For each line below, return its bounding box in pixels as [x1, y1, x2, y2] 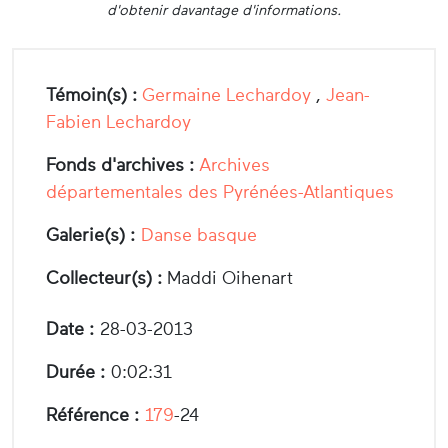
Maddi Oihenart [162, 268, 293, 289]
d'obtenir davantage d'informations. [107, 2, 341, 19]
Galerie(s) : [46, 225, 135, 246]
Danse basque [141, 225, 257, 246]
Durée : [46, 362, 105, 383]
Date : [46, 319, 94, 340]
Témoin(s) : [46, 85, 137, 106]
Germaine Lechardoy [142, 85, 311, 106]
